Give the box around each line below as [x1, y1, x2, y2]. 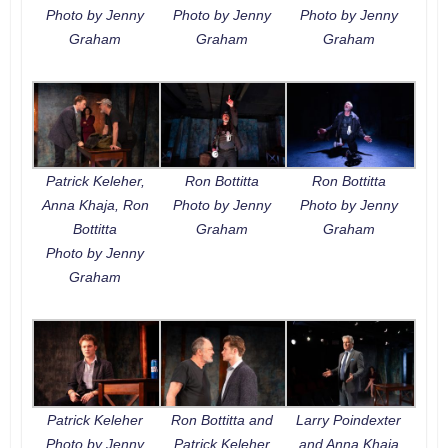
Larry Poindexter [296, 411, 402, 428]
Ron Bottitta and [171, 411, 274, 428]
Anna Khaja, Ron [41, 197, 149, 214]
